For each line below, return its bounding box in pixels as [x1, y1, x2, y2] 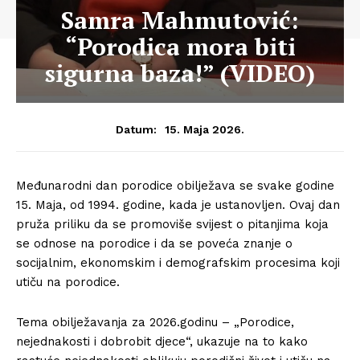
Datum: [116, 123, 157, 136]
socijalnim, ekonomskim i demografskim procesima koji [16, 256, 340, 270]
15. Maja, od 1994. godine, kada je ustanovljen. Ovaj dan [16, 198, 340, 212]
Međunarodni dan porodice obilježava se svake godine [16, 178, 334, 193]
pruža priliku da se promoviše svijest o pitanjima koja [16, 217, 329, 231]
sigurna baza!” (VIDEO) [45, 57, 315, 89]
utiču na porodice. [16, 275, 120, 289]
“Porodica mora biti [64, 31, 296, 63]
